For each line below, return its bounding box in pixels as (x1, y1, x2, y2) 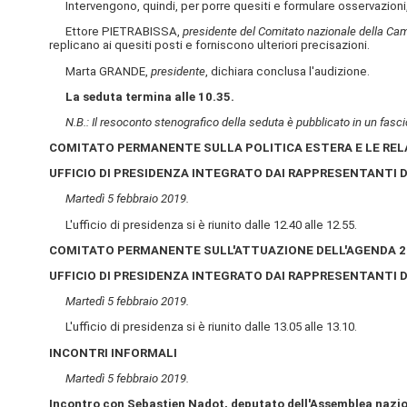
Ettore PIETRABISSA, (48, 25, 183, 39)
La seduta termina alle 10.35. (65, 89, 234, 104)
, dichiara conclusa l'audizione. (204, 64, 370, 78)
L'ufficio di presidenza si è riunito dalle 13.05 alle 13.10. (48, 320, 357, 334)
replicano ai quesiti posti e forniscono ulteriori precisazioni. (48, 38, 370, 53)
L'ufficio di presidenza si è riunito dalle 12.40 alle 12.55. (48, 217, 357, 232)
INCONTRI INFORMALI (48, 345, 177, 360)
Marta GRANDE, (48, 64, 151, 78)
